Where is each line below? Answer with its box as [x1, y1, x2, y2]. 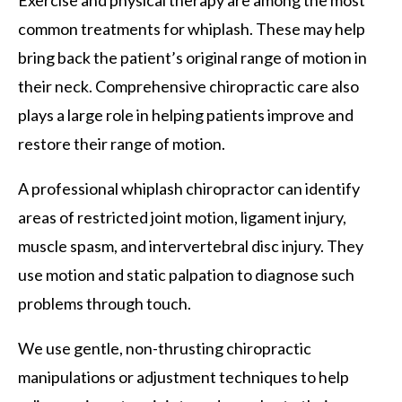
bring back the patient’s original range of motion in [18, 47, 367, 67]
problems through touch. [18, 293, 191, 313]
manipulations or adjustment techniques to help [18, 366, 349, 387]
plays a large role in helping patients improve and [18, 104, 354, 125]
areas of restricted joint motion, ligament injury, [18, 206, 346, 227]
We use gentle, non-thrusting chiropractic [18, 337, 311, 358]
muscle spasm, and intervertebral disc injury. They [18, 235, 363, 256]
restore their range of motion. [18, 133, 225, 153]
